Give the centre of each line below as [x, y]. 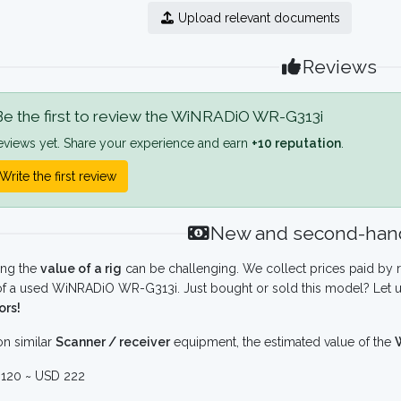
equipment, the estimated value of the [282, 342]
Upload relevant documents [258, 18]
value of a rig [81, 269]
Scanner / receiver [113, 342]
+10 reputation [296, 143]
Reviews [340, 67]
